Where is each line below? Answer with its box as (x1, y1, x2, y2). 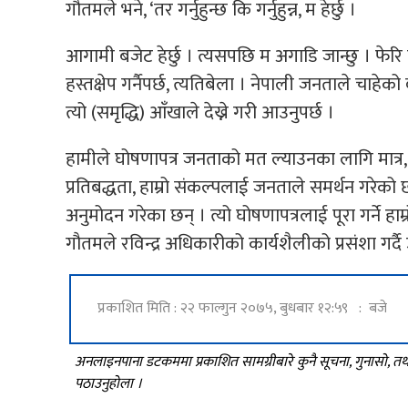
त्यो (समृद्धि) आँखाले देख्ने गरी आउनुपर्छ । (66, 96, 334, 128)
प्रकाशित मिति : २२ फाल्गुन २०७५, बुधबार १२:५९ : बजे (97, 296, 387, 321)
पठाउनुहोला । (75, 371, 142, 396)
